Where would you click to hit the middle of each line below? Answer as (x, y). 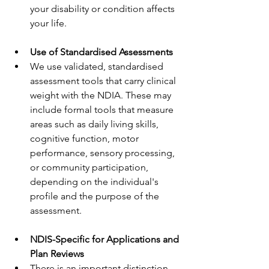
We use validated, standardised (98, 66)
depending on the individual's (95, 182)
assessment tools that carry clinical (104, 81)
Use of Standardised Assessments (101, 52)
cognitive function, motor (86, 138)
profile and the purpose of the (96, 196)
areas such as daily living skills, (95, 124)
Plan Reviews (57, 254)
